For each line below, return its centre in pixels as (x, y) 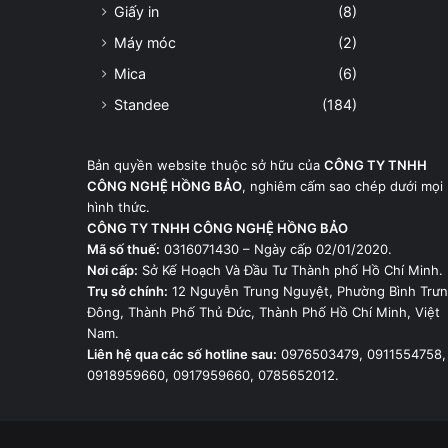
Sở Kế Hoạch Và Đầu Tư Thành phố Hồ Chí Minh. (290, 269)
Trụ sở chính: (127, 290)
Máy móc (145, 42)
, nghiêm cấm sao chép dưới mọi (342, 185)
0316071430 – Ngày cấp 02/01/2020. (276, 248)
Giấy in (136, 11)
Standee (141, 104)
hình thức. (118, 206)
